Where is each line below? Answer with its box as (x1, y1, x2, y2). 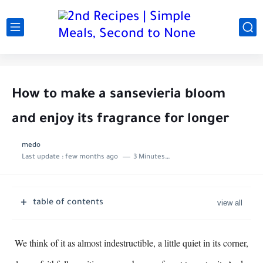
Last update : (21, 154, 65, 161)
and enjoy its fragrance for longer (12, 113, 229, 127)
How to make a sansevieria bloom (12, 88, 225, 103)
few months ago (65, 154, 118, 161)
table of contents (33, 198, 103, 208)
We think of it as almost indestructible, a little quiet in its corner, (12, 237, 248, 249)
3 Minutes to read (133, 154, 165, 161)
